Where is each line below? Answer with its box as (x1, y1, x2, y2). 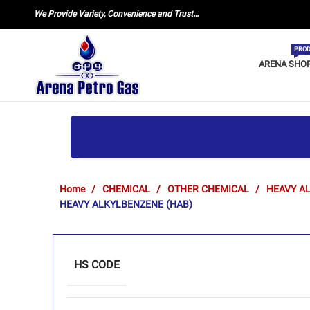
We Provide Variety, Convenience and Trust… (33, 8, 199, 21)
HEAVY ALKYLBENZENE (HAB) (60, 198, 192, 213)
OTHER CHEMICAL (167, 183, 252, 198)
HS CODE (74, 257, 120, 275)
